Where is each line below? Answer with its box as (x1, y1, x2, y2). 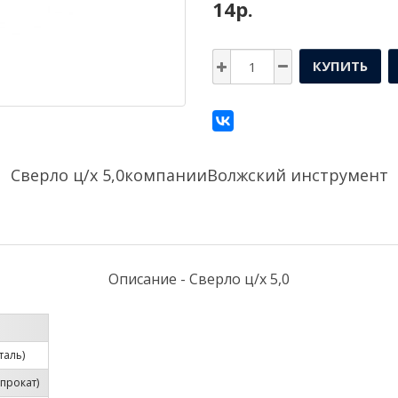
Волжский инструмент (206, 163, 388, 186)
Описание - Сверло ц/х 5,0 (108, 268, 290, 289)
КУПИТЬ (313, 56, 368, 75)
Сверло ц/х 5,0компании (10, 163, 207, 186)
